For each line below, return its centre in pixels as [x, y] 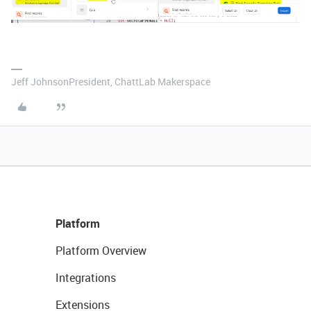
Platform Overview [101, 250]
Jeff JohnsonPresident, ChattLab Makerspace [111, 81]
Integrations [86, 277]
